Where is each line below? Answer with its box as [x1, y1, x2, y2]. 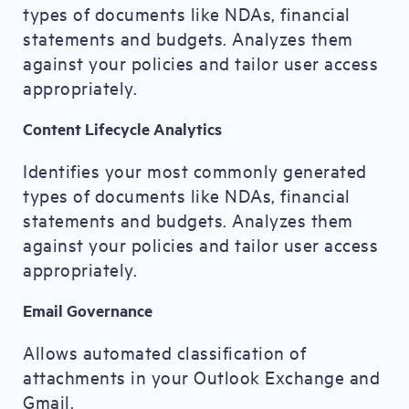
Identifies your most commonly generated [23, 159, 367, 182]
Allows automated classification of [23, 341, 306, 363]
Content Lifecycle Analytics [23, 118, 222, 140]
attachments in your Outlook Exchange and [23, 365, 380, 388]
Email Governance [23, 299, 152, 321]
